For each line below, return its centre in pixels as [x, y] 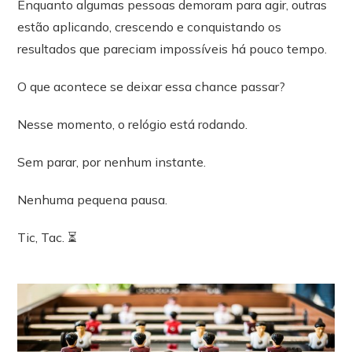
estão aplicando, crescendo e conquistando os [150, 27]
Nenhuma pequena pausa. [93, 200]
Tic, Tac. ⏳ [48, 238]
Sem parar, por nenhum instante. [112, 162]
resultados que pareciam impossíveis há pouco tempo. [172, 49]
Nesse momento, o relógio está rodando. [133, 125]
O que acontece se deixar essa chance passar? [152, 87]
